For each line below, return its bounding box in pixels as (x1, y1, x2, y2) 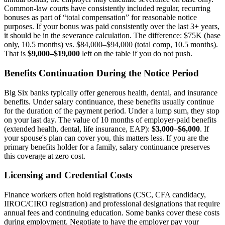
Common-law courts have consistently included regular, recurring (4, 4, 210, 13)
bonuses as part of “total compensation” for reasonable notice (4, 13, 197, 22)
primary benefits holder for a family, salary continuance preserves (4, 142, 210, 151)
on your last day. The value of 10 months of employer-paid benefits (4, 115, 216, 124)
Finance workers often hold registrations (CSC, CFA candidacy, (4, 190, 206, 199)
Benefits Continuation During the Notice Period (4, 67, 199, 78)
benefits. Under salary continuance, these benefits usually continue (4, 97, 214, 106)
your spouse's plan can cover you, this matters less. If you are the (4, 133, 208, 142)
